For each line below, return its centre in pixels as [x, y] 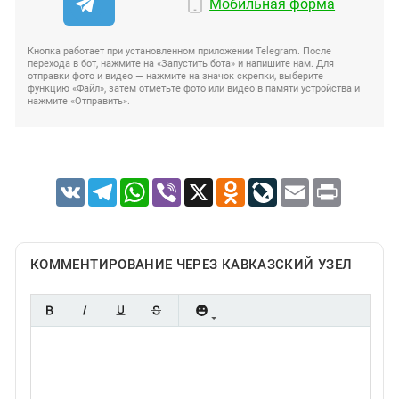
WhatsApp [177, 186]
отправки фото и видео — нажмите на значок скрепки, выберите [175, 77]
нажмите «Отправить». [79, 102]
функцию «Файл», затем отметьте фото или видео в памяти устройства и [194, 89]
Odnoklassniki [283, 186]
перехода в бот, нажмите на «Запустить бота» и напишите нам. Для [181, 64]
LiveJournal [309, 186]
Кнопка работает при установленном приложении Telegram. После [179, 52]
